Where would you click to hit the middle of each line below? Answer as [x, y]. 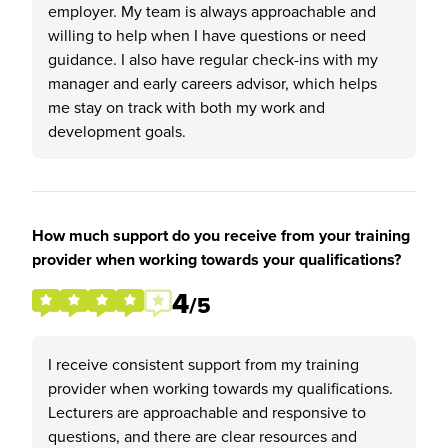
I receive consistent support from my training [203, 364]
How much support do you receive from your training [221, 235]
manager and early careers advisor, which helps [212, 83]
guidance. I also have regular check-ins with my [213, 59]
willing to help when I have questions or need [207, 35]
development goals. [117, 131]
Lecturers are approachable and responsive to [207, 412]
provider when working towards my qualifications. [220, 388]
